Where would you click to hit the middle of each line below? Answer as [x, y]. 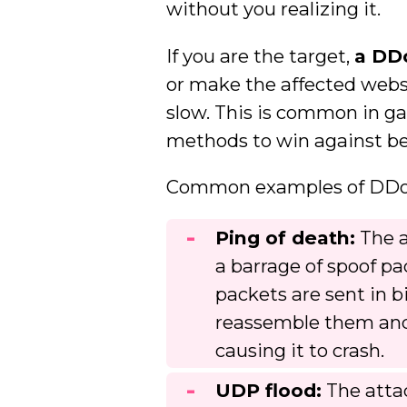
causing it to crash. [300, 350]
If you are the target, [261, 55]
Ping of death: [286, 237]
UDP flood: [269, 391]
